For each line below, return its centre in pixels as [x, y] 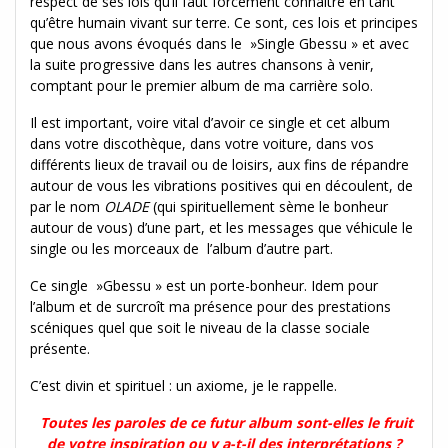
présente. [60, 348]
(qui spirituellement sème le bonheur [268, 206]
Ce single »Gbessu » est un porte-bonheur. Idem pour [204, 285]
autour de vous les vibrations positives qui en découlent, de [221, 185]
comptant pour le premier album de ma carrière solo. [201, 85]
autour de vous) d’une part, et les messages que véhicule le [221, 227]
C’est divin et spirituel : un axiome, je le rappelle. [183, 385]
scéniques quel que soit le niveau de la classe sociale [200, 327]
